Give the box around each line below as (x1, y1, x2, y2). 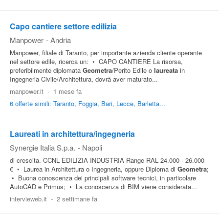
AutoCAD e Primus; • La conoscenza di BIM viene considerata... (10, 182, 197, 191)
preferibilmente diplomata (10, 66, 83, 75)
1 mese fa (53, 87, 82, 96)
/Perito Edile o (112, 66, 154, 75)
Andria (50, 35, 71, 45)
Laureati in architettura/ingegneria (10, 128, 135, 139)
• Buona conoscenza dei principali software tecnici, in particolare (10, 173, 196, 182)
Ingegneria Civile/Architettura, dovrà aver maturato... (10, 74, 158, 84)
